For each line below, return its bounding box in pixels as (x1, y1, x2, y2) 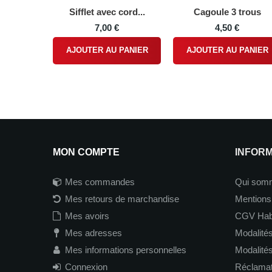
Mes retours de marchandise (65, 194, 179, 204)
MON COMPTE (53, 147, 120, 157)
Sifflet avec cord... (69, 7, 145, 17)
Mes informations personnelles (65, 245, 186, 255)
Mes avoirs (65, 211, 109, 221)
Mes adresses (65, 228, 122, 238)
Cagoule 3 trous (193, 7, 261, 17)
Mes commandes (65, 177, 135, 187)
